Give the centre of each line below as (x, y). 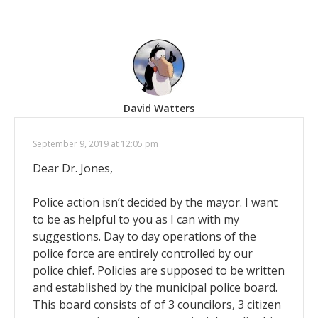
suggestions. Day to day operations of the (144, 236)
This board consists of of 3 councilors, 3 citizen (157, 304)
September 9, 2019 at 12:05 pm (95, 143)
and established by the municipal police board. (155, 287)
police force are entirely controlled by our (143, 253)
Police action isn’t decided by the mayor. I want (155, 202)
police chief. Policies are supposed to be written (159, 270)
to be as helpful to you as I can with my (136, 219)
